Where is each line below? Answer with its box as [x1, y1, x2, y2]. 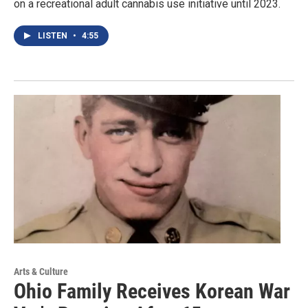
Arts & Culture [14, 266, 68, 278]
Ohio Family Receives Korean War [14, 279, 290, 304]
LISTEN [38, 31, 69, 41]
